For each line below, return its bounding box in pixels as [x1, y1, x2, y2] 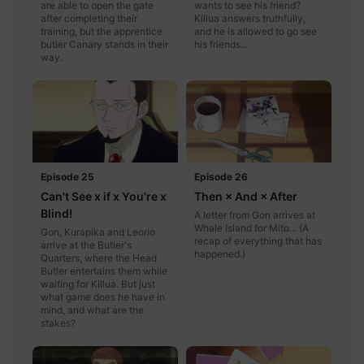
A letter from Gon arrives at [194, 208, 315, 221]
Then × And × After [194, 188, 297, 203]
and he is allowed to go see [194, 25, 317, 38]
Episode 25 [41, 170, 94, 183]
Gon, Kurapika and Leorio [41, 225, 155, 238]
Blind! [41, 206, 72, 220]
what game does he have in [41, 290, 165, 303]
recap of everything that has [194, 234, 322, 247]
